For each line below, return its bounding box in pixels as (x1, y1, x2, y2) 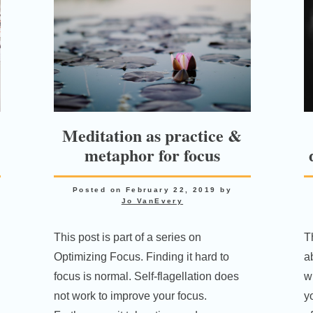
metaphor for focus (84, 142, 220, 167)
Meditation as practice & (62, 122, 242, 147)
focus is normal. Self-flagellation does (54, 270, 240, 282)
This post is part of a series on (54, 231, 202, 243)
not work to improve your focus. (54, 289, 208, 302)
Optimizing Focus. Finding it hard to (54, 250, 230, 263)
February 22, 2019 (125, 185, 217, 194)
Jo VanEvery (121, 196, 184, 205)
